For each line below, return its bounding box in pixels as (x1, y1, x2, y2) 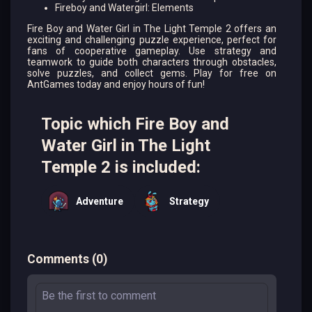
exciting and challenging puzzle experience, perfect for (27, 33, 276, 45)
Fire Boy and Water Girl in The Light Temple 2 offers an (27, 22, 276, 34)
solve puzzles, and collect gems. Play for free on (27, 67, 276, 79)
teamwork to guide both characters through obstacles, (27, 56, 276, 68)
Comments (27, 251, 89, 266)
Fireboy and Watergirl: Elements (55, 1, 194, 13)
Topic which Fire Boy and (41, 114, 229, 134)
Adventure (76, 195, 123, 207)
